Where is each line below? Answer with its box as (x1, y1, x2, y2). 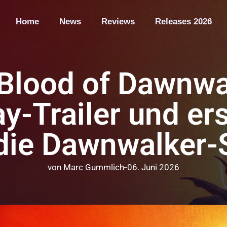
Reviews (101, 17, 135, 26)
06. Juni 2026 (127, 162, 179, 172)
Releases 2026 (155, 17, 212, 26)
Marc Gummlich (63, 162, 124, 172)
